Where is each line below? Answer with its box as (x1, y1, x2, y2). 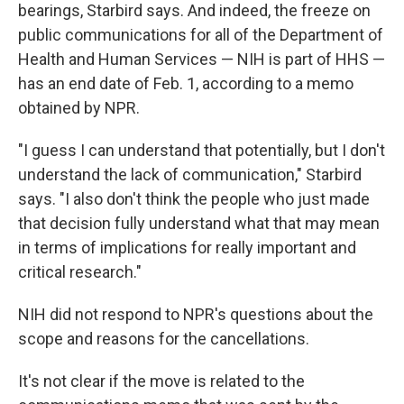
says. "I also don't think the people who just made (18, 189, 370, 208)
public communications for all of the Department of (18, 25, 383, 44)
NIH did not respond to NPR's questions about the (18, 305, 373, 324)
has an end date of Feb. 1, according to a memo (18, 74, 353, 93)
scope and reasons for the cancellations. (18, 329, 309, 348)
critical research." (18, 262, 142, 281)
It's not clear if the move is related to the (18, 372, 305, 390)
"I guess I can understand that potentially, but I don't (18, 141, 385, 160)
